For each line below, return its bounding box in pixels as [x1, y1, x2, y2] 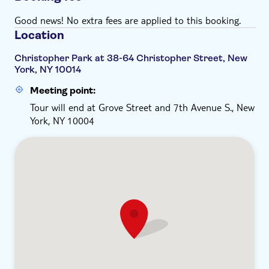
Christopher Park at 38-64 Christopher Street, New [14, 52, 247, 64]
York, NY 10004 [30, 114, 94, 127]
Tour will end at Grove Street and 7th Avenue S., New [30, 101, 255, 113]
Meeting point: [30, 85, 95, 96]
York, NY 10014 [14, 64, 81, 75]
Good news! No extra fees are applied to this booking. [14, 14, 241, 26]
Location [14, 28, 64, 42]
